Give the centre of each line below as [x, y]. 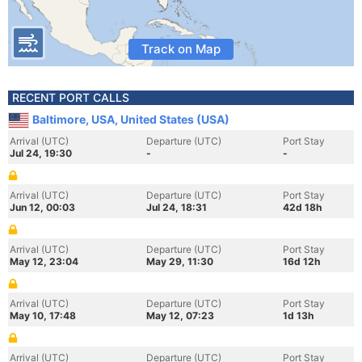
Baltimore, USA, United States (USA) [131, 119]
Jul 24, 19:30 [41, 153]
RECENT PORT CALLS [71, 97]
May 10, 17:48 [43, 316]
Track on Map [181, 49]
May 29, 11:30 [180, 261]
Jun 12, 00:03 [42, 207]
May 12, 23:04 [44, 261]
